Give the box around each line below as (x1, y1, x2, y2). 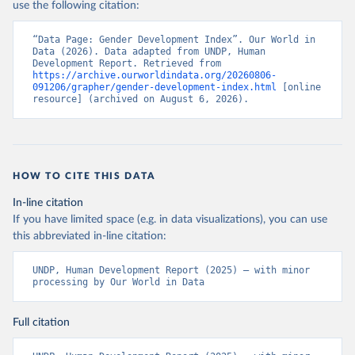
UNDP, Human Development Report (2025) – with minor (32, 265, 310, 277)
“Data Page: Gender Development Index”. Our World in (32, 34, 315, 46)
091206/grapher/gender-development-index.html (32, 82, 277, 94)
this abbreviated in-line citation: (13, 231, 166, 242)
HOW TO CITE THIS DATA (13, 171, 156, 181)
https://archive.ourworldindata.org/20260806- (32, 70, 277, 82)
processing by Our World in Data (32, 277, 204, 288)
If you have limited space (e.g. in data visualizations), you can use (13, 214, 327, 226)
